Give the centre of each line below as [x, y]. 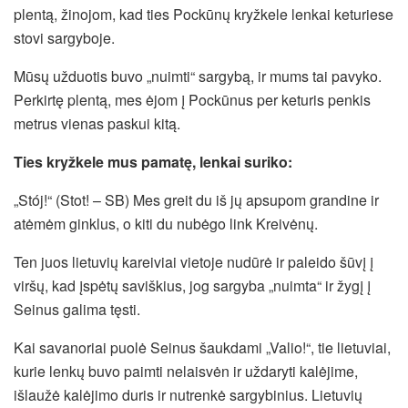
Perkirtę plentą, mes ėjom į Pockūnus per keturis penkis [192, 100]
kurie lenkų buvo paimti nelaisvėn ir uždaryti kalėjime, [186, 372]
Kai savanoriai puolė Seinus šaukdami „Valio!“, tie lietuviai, [202, 348]
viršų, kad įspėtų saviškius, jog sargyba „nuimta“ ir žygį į [192, 286]
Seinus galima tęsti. [77, 310]
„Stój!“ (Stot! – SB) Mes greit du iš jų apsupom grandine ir [196, 200]
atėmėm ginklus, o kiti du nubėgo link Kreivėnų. [166, 224]
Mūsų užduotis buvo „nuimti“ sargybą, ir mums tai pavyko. [198, 76]
